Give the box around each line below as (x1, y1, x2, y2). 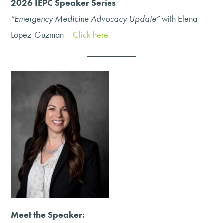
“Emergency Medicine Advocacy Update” (11, 13, 160, 25)
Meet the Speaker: (11, 209, 85, 221)
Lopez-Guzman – (11, 29, 73, 41)
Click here (73, 29, 109, 41)
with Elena (160, 13, 198, 25)
